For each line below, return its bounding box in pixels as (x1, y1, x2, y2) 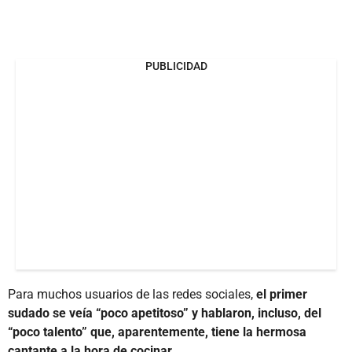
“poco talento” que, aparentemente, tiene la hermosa (8, 324, 306, 339)
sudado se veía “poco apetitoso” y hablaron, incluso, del (8, 305, 321, 321)
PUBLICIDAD (145, 59, 207, 72)
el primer (253, 286, 307, 302)
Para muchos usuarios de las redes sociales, (8, 286, 253, 302)
